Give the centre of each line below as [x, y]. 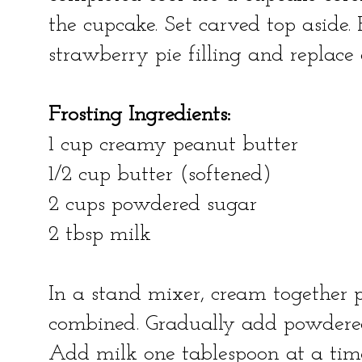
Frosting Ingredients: [139, 115]
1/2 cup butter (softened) [160, 175]
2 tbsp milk [100, 234]
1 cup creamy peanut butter [173, 145]
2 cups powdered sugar [153, 204]
